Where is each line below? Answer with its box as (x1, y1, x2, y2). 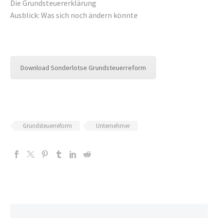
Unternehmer (96, 122, 130, 130)
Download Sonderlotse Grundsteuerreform (20, 63, 146, 73)
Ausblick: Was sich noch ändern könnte (10, 10, 138, 20)
